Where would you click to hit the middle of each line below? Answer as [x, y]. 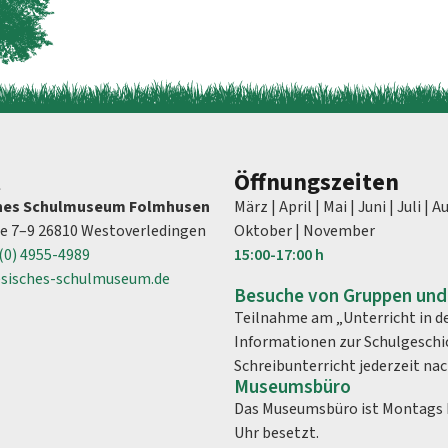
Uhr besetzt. [276, 433]
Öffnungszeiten [316, 183]
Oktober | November [304, 231]
